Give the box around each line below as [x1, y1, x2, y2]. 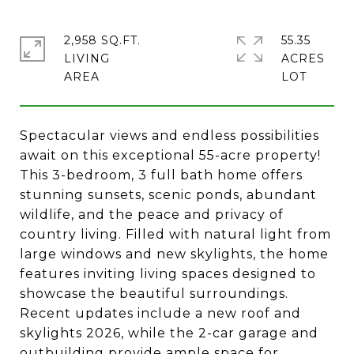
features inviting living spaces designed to [20, 266, 316, 281]
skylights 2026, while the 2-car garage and [20, 326, 318, 341]
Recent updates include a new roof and [20, 306, 301, 321]
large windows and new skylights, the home [20, 247, 329, 262]
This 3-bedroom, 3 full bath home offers [20, 168, 303, 183]
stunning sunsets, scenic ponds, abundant [20, 187, 317, 202]
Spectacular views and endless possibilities [20, 128, 319, 143]
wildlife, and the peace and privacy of [20, 207, 284, 222]
